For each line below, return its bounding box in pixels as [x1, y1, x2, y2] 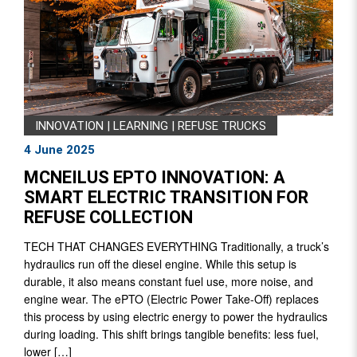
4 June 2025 [24, 142, 95, 157]
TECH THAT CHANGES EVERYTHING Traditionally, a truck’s [24, 237, 329, 254]
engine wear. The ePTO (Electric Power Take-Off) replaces [24, 290, 319, 307]
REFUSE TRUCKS [178, 118, 266, 133]
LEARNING [113, 118, 168, 133]
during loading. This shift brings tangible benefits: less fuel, [24, 325, 319, 342]
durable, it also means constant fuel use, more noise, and [24, 273, 313, 289]
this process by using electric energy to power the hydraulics [24, 308, 328, 324]
